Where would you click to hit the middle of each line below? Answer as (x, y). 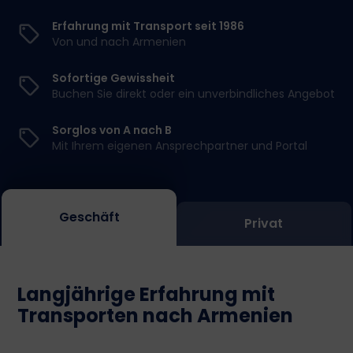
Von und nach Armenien (119, 42)
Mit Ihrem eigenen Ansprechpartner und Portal (180, 146)
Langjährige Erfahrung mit (147, 294)
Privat (264, 223)
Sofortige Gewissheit (114, 78)
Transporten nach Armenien (156, 316)
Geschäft (89, 217)
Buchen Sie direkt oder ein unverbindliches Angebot (194, 94)
